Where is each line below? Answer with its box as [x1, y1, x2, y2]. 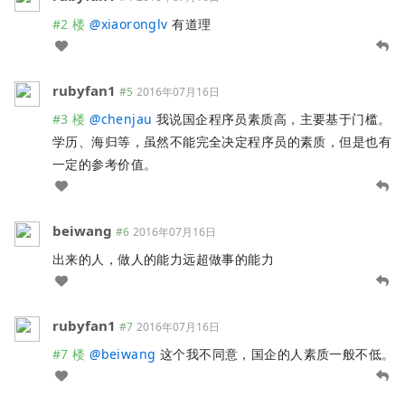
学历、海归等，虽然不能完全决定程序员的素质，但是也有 [52, 133, 391, 151]
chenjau [100, 110, 153, 128]
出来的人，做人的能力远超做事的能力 [52, 250, 275, 268]
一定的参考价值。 [52, 155, 157, 174]
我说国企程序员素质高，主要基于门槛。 [152, 110, 391, 128]
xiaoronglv [100, 15, 168, 33]
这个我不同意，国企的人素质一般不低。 [155, 345, 395, 363]
